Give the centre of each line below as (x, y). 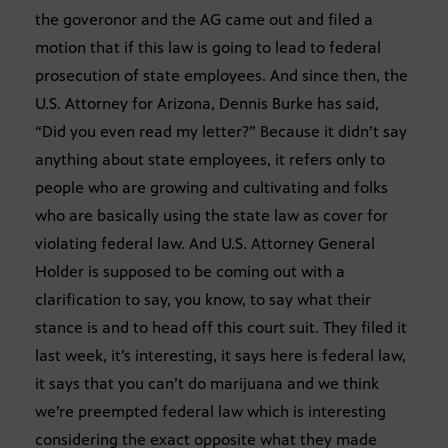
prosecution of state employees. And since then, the (221, 75)
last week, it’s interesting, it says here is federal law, (220, 355)
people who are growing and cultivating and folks (211, 187)
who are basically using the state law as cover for (211, 215)
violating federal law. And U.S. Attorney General (205, 243)
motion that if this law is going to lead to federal (208, 47)
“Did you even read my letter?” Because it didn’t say (221, 131)
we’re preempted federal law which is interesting (210, 411)
